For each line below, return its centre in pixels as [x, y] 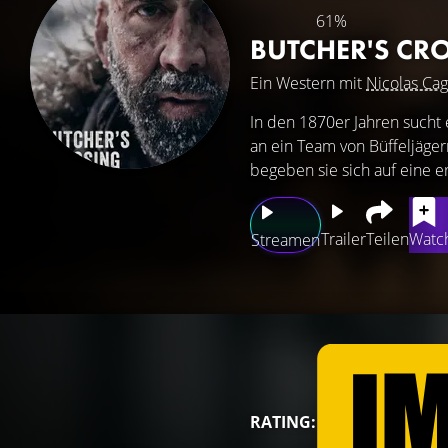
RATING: [283, 422]
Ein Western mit [308, 83]
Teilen [387, 239]
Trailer [343, 239]
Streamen [285, 240]
